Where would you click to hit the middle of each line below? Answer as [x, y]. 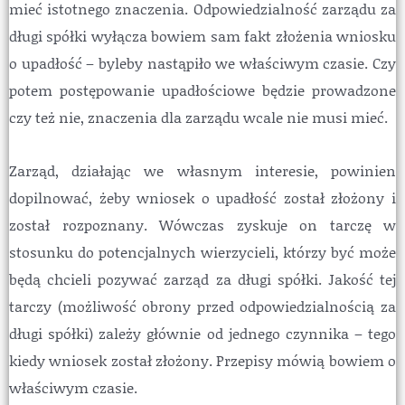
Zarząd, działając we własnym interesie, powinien [202, 171]
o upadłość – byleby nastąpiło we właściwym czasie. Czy [202, 63]
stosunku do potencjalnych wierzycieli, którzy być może [202, 252]
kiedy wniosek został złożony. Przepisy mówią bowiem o [202, 361]
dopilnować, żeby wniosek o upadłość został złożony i [202, 198]
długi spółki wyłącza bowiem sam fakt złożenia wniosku [202, 36]
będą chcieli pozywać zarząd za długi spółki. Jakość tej [202, 279]
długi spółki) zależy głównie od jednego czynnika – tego [202, 334]
